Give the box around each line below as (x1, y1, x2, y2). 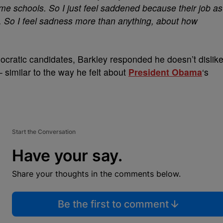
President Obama (128, 65, 202, 78)
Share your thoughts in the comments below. (12, 168, 181, 179)
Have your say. (12, 145, 122, 165)
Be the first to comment (57, 198, 169, 210)
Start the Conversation (12, 127, 76, 135)
